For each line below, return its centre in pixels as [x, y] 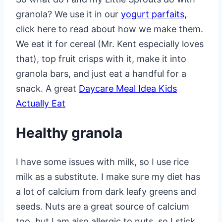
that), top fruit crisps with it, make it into [101, 58]
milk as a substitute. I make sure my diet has [108, 177]
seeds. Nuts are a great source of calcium [103, 207]
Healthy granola [69, 133]
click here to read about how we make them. [110, 29]
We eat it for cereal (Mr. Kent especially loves [110, 44]
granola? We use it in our [68, 14]
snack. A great [47, 88]
